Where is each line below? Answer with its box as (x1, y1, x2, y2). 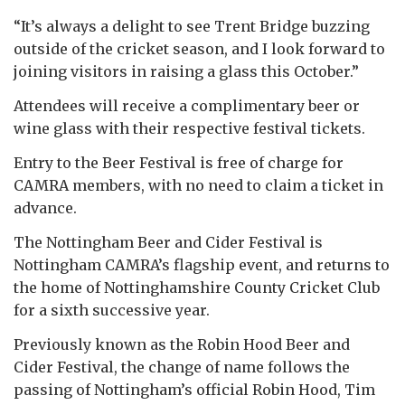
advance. (14, 198, 77, 217)
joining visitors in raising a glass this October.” (14, 61, 359, 80)
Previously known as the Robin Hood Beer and (14, 334, 350, 353)
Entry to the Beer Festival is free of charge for (14, 153, 344, 172)
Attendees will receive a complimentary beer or (14, 96, 360, 115)
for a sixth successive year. (14, 300, 210, 319)
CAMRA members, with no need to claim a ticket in (14, 175, 383, 194)
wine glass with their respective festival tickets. (14, 118, 365, 137)
